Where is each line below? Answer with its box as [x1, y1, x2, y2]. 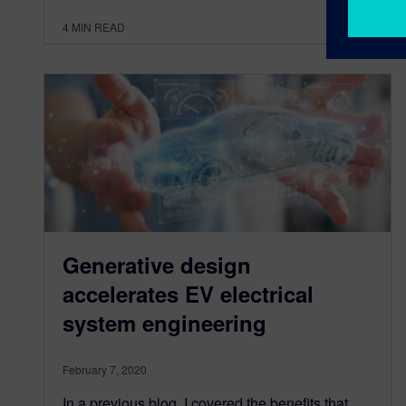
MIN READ [72, 18, 125, 34]
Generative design [63, 249, 251, 281]
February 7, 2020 [63, 362, 147, 378]
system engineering [63, 307, 266, 339]
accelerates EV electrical [63, 278, 314, 310]
